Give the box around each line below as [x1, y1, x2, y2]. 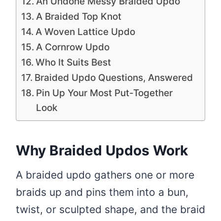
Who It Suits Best [35, 56, 111, 68]
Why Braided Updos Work [16, 142, 188, 159]
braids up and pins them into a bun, [16, 185, 188, 198]
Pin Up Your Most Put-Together [36, 87, 173, 99]
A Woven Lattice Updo [35, 26, 135, 37]
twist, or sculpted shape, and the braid [16, 203, 205, 216]
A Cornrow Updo [36, 41, 110, 53]
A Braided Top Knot [36, 10, 121, 22]
